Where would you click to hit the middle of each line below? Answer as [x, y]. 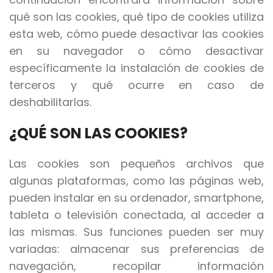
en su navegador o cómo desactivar [136, 51]
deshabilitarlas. [50, 102]
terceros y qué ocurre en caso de [136, 85]
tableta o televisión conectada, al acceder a [136, 215]
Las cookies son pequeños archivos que [136, 164]
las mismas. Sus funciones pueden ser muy [136, 232]
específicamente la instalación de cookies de [136, 68]
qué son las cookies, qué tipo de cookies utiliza [136, 17]
